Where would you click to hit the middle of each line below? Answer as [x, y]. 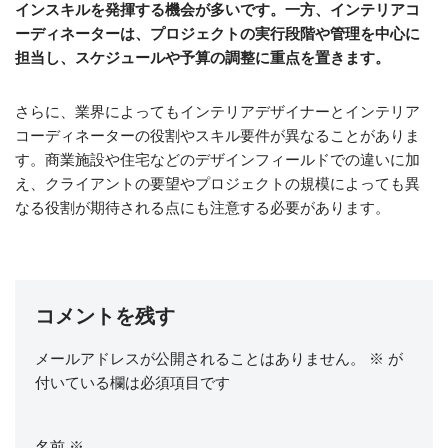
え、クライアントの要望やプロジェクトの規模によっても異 [217, 183]
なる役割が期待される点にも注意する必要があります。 [202, 207]
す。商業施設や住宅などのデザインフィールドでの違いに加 [217, 159]
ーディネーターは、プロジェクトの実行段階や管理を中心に [217, 33]
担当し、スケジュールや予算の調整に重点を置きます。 [202, 57]
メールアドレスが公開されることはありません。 [200, 358]
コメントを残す [105, 316]
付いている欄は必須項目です [132, 382]
